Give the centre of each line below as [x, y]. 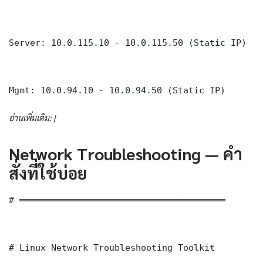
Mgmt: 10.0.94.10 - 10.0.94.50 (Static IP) [117, 90]
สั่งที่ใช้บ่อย [48, 173]
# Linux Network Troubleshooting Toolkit [112, 248]
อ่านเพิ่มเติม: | [32, 118]
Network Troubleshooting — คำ [126, 154]
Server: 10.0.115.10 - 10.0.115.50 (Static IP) [128, 43]
